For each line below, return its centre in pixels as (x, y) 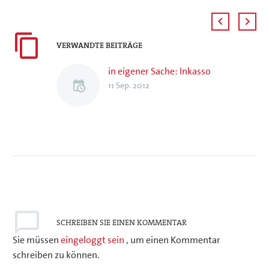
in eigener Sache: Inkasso (159, 71)
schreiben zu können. (56, 255)
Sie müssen (37, 240)
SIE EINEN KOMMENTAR (143, 223)
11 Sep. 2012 (129, 86)
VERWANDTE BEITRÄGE (99, 46)
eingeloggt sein (93, 240)
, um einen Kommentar (173, 240)
